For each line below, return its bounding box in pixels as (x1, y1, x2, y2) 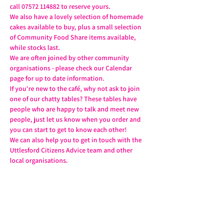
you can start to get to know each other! (10, 125, 127, 134)
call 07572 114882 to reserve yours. (10, 2, 110, 11)
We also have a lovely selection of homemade (10, 12, 145, 21)
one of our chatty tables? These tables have (10, 94, 138, 103)
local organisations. (10, 156, 68, 165)
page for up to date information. (10, 74, 105, 83)
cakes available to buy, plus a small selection (10, 22, 143, 31)
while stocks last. (10, 43, 60, 52)
